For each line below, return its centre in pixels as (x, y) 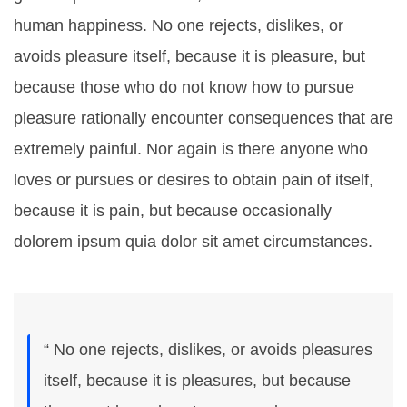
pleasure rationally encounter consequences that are (203, 118)
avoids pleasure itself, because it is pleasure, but (189, 56)
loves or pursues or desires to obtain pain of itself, (194, 179)
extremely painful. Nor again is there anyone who (191, 149)
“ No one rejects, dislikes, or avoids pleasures (208, 349)
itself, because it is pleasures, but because (197, 380)
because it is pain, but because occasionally (173, 210)
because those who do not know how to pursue (184, 87)
